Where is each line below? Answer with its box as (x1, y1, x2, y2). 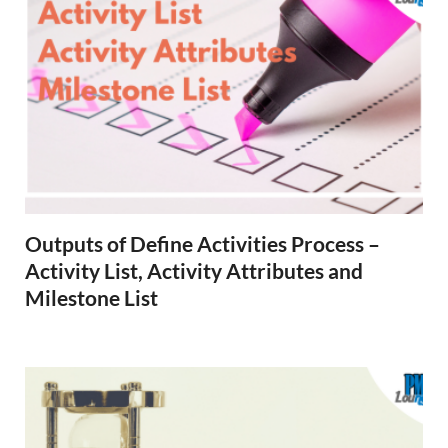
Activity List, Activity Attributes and (25, 258, 363, 283)
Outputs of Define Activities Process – (25, 231, 380, 256)
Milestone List (25, 285, 158, 310)
